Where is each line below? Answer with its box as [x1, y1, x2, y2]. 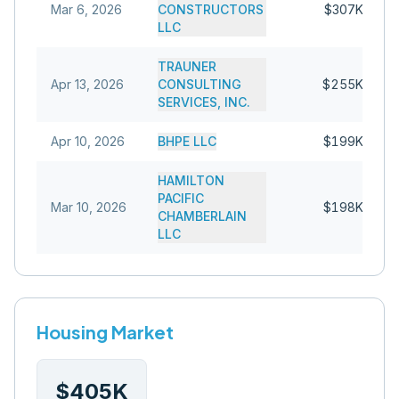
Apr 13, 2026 [51, 77, 124, 92]
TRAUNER [158, 59, 216, 74]
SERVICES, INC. [158, 94, 250, 110]
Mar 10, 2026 [51, 199, 126, 215]
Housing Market [37, 321, 174, 343]
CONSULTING [158, 77, 241, 92]
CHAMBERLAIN [158, 208, 247, 224]
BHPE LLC [158, 134, 216, 149]
